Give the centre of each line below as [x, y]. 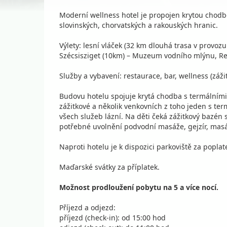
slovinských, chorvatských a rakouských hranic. [139, 25]
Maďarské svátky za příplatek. [109, 167]
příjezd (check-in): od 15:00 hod [112, 218]
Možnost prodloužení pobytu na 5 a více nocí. [139, 187]
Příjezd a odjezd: [87, 207]
